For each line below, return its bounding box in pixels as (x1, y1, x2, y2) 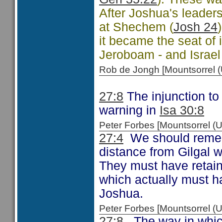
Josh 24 (173, 20, 218, 34)
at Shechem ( (99, 20, 173, 34)
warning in (99, 104, 160, 117)
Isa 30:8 (160, 104, 204, 117)
